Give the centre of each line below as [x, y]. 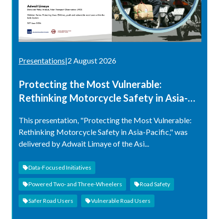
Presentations [42, 61]
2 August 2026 [92, 61]
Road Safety [155, 184]
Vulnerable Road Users [121, 201]
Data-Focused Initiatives [60, 168]
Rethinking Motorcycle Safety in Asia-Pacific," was [103, 132]
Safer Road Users [51, 201]
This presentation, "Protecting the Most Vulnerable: [105, 120]
